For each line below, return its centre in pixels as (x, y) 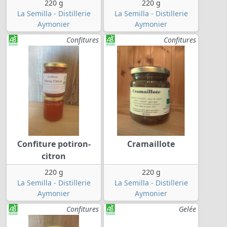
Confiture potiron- (54, 144)
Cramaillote (151, 144)
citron (54, 156)
